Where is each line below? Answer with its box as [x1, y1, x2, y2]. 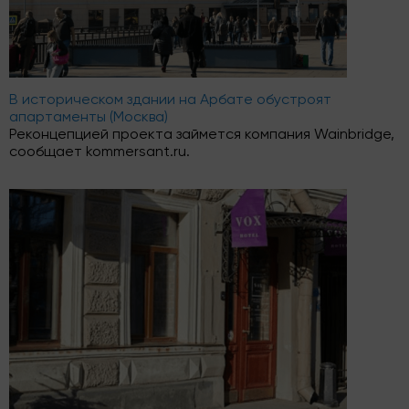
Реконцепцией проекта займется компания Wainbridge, [9, 128, 394, 142]
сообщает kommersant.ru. [9, 145, 190, 160]
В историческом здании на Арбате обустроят [9, 93, 331, 108]
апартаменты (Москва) [9, 110, 168, 125]
